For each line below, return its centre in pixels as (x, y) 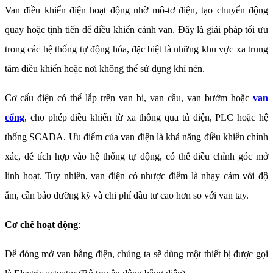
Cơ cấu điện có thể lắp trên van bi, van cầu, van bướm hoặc (129, 98)
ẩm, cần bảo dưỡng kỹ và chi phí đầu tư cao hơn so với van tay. (127, 196)
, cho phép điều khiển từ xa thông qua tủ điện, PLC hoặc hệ (146, 118)
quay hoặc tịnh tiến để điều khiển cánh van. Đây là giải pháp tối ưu (136, 30)
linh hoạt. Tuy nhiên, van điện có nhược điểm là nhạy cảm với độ (136, 176)
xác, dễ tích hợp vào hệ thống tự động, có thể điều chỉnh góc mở (136, 157)
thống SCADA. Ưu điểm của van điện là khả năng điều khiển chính (136, 137)
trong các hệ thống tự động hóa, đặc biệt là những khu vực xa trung (136, 49)
